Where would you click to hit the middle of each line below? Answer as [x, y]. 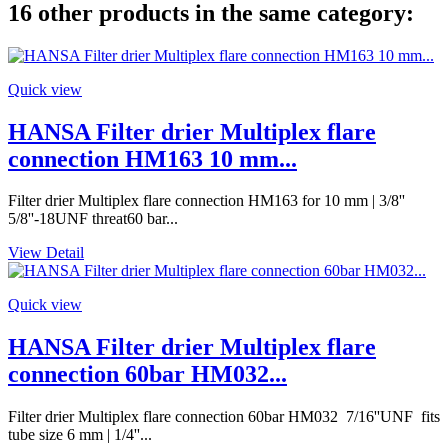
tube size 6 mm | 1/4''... [80, 435]
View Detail [46, 253]
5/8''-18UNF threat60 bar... [93, 219]
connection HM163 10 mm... [152, 158]
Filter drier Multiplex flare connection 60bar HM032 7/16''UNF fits [224, 417]
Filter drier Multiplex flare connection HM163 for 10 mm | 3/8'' [206, 201]
